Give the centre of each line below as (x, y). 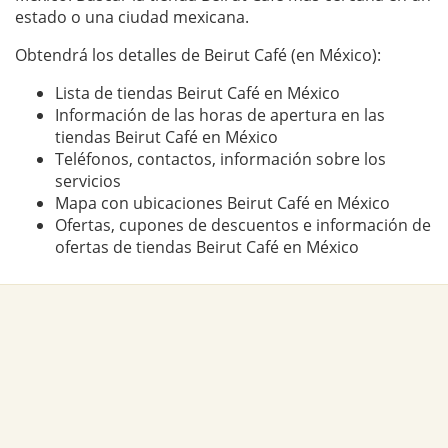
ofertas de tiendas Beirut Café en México (207, 246)
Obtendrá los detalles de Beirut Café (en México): (198, 54)
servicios (88, 180)
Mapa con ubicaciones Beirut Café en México (222, 202)
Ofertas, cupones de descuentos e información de (243, 224)
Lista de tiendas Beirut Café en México (197, 92)
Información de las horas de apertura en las (220, 114)
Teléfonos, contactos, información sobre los (220, 158)
